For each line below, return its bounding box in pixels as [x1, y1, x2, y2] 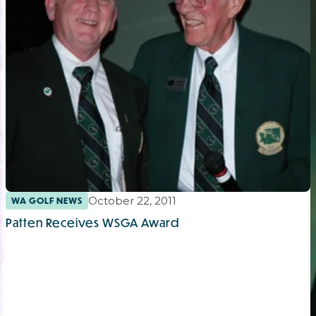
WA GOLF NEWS [11, 195, 83, 207]
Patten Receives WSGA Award [6, 214, 179, 231]
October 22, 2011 [88, 194, 176, 208]
